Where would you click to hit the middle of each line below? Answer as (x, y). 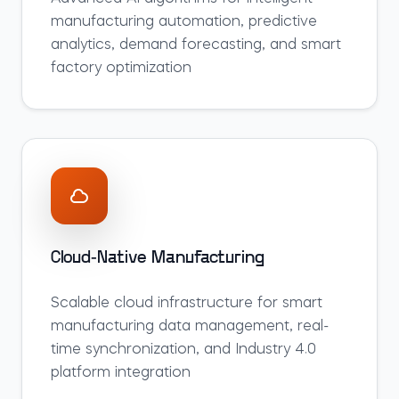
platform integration (121, 373)
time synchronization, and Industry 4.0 (183, 350)
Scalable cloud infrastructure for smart (187, 304)
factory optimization (121, 69)
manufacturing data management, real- (190, 327)
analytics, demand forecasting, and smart (196, 45)
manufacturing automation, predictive (184, 22)
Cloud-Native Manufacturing (158, 258)
